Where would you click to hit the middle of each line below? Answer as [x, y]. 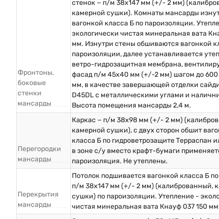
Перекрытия [38, 195]
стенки [30, 93]
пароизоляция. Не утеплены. [120, 161]
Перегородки [39, 149]
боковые [32, 83]
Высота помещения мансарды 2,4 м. [131, 106]
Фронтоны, [36, 73]
